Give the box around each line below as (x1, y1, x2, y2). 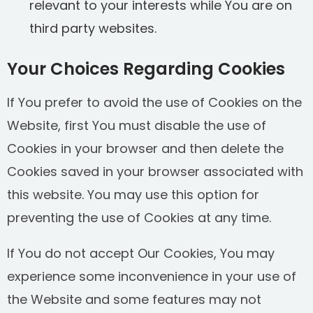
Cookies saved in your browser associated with (7, 163, 303, 180)
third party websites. (29, 20, 156, 37)
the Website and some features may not (7, 291, 261, 308)
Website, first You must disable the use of (7, 117, 266, 134)
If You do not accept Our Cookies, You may (7, 245, 275, 262)
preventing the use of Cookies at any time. (7, 209, 271, 226)
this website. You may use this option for (7, 186, 259, 203)
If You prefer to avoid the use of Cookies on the (7, 94, 302, 111)
